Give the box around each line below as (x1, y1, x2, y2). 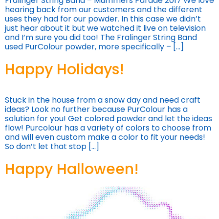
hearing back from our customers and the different (5, 4, 202, 15)
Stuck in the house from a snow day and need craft (5, 94, 200, 106)
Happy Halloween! (5, 159, 139, 180)
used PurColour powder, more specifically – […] (5, 41, 184, 52)
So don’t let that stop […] (5, 141, 99, 153)
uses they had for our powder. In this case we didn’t (5, 13, 201, 24)
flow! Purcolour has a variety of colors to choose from (5, 122, 211, 134)
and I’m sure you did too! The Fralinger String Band (5, 32, 197, 43)
